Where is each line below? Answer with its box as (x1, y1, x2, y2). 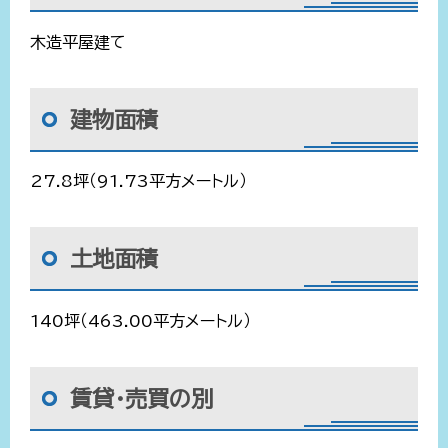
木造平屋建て (30, 33, 126, 50)
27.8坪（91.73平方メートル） (30, 173, 247, 190)
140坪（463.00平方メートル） (30, 313, 251, 330)
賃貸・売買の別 (70, 388, 213, 411)
